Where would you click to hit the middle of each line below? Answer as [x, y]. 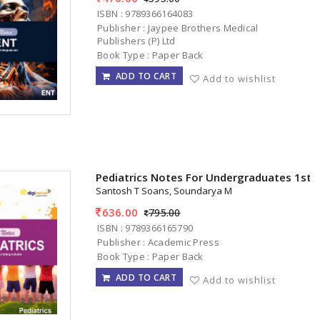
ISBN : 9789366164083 [145, 13]
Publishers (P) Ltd [136, 40]
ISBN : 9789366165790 [145, 227]
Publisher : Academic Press [158, 242]
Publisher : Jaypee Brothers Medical [178, 27]
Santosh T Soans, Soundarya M [164, 191]
